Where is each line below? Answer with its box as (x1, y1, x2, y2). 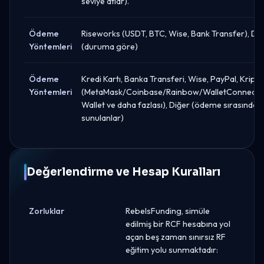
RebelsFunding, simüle (126, 205, 210, 216)
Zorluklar (29, 205, 64, 216)
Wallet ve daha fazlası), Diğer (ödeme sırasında (81, 99, 258, 110)
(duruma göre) (81, 41, 138, 52)
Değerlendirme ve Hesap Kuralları (27, 164, 220, 179)
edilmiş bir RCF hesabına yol (126, 218, 230, 229)
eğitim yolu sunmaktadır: (126, 244, 218, 255)
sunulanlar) (81, 112, 124, 123)
